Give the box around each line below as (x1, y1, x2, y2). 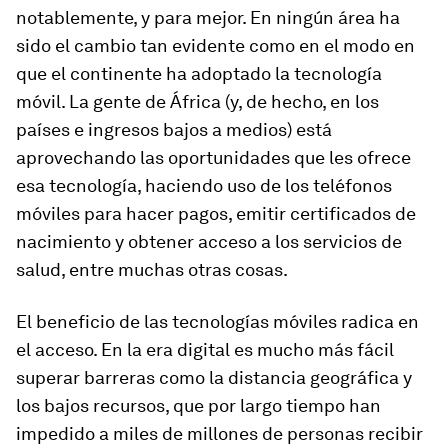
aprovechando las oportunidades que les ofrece (16, 147, 411, 168)
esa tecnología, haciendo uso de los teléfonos (16, 175, 392, 196)
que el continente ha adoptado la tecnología (16, 63, 382, 84)
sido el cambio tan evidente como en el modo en (16, 35, 415, 56)
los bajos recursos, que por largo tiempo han (16, 395, 381, 416)
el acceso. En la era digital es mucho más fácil (16, 339, 394, 360)
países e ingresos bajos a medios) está (16, 119, 332, 140)
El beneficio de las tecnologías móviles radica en (16, 311, 419, 332)
